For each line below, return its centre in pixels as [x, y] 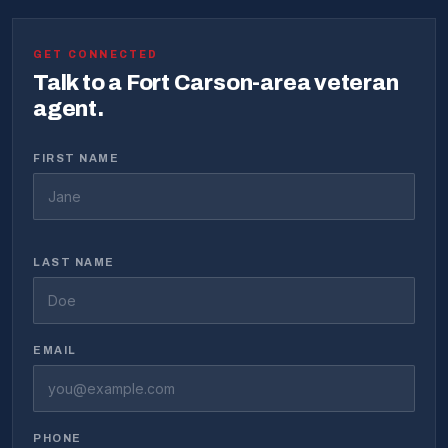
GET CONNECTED [96, 55]
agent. [68, 109]
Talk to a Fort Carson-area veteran [216, 83]
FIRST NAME [76, 158]
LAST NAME [74, 262]
